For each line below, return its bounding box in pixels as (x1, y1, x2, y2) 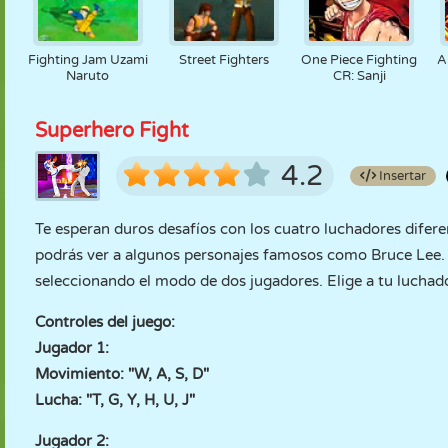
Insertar (376, 168, 426, 184)
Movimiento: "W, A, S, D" (35, 365, 209, 383)
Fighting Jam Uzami (27, 52, 148, 68)
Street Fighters (178, 52, 269, 68)
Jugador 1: (35, 339, 109, 357)
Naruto (66, 68, 110, 84)
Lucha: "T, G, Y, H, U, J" (35, 391, 195, 409)
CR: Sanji (332, 68, 386, 84)
